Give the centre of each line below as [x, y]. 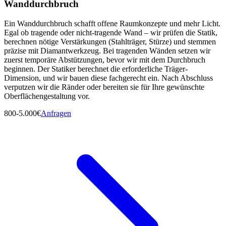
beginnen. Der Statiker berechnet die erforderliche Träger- [96, 69]
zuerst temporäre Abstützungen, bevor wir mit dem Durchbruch [105, 60]
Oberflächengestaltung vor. [47, 96]
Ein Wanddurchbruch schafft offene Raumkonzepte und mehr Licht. [112, 23]
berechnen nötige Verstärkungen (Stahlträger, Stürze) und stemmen [110, 41]
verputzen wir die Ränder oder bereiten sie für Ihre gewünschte [104, 87]
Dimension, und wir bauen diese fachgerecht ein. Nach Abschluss [108, 78]
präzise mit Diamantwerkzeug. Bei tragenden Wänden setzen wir [107, 50]
